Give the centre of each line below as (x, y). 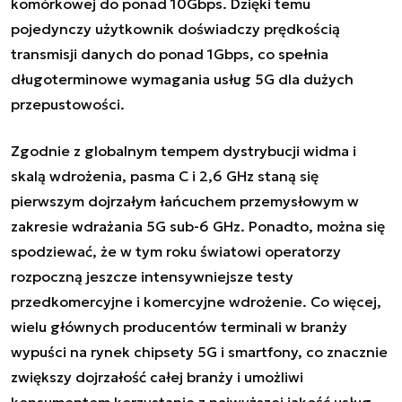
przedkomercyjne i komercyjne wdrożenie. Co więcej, (196, 301)
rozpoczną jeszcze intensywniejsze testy (152, 276)
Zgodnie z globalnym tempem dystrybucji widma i (184, 150)
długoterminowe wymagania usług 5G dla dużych (182, 79)
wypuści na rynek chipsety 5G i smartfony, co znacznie (199, 351)
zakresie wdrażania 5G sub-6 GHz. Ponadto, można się (198, 226)
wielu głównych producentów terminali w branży (179, 326)
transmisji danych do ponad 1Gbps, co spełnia (170, 53)
